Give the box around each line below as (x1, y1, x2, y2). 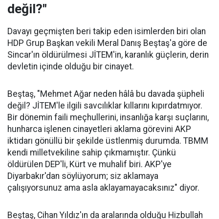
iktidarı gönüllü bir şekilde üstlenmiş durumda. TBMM (7, 136, 208, 146)
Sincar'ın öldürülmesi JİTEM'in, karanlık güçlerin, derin (7, 50, 209, 60)
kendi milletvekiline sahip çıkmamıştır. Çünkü (7, 148, 176, 157)
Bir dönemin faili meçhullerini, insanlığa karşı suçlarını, (7, 112, 209, 122)
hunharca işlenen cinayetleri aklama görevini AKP (7, 124, 191, 134)
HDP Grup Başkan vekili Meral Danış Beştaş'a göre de (7, 38, 207, 48)
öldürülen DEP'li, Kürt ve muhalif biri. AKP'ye (7, 159, 172, 169)
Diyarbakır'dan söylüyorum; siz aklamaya (7, 171, 158, 181)
